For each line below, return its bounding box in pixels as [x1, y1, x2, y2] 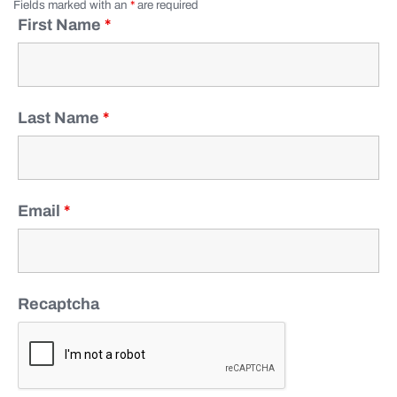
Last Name [18, 108, 103, 127]
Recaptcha [18, 294, 99, 313]
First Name [18, 15, 105, 34]
